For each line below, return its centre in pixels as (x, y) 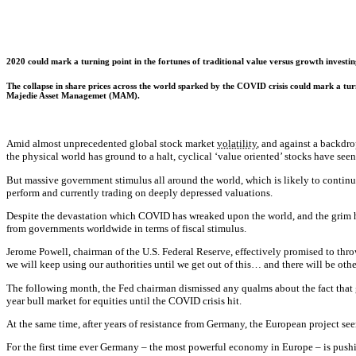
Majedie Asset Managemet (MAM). (73, 95)
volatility (237, 144)
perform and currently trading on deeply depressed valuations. (139, 192)
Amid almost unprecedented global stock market (112, 144)
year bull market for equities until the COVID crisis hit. (124, 300)
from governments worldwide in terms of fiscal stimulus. (126, 229)
